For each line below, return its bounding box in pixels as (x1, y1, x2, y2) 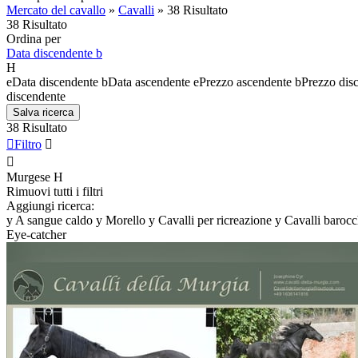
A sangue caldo (15, 213, 93, 227)
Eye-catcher (6, 227, 66, 241)
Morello (105, 213, 145, 227)
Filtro (14, 137, 42, 151)
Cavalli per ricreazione (158, 213, 272, 227)
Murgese (6, 169, 50, 184)
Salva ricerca (13, 105, 74, 118)
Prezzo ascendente (199, 74, 292, 89)
